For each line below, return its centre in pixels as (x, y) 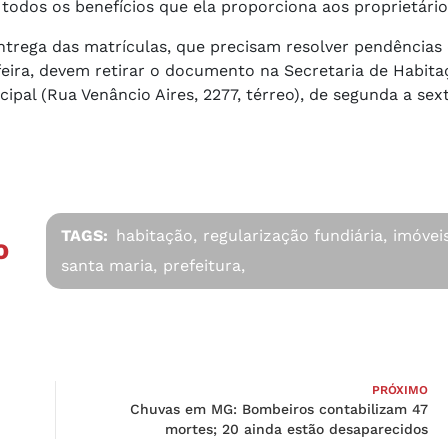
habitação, (157, 236)
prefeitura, (204, 266)
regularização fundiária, (295, 236)
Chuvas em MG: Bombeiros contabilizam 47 (279, 409)
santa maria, (109, 266)
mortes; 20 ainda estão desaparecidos (296, 429)
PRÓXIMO (400, 390)
